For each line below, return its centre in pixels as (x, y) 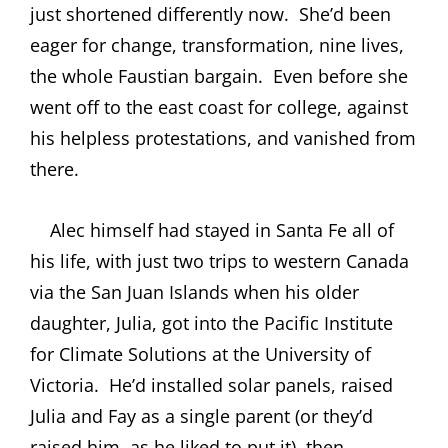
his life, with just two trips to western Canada (219, 260)
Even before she (340, 75)
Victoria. (64, 384)
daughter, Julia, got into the (147, 322)
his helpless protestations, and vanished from (223, 137)
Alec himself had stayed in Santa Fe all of (212, 229)
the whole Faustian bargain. (146, 75)
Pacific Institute (328, 322)
